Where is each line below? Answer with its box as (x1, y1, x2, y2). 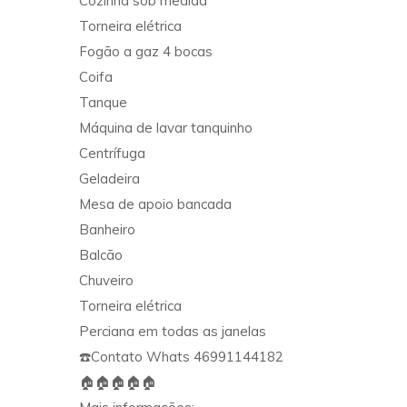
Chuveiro (79, 272, 137, 290)
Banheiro (79, 221, 139, 239)
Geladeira (79, 170, 144, 188)
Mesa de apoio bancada (79, 195, 232, 213)
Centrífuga (79, 144, 149, 163)
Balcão (79, 246, 126, 264)
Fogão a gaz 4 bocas (79, 43, 216, 61)
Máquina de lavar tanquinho (79, 119, 256, 137)
